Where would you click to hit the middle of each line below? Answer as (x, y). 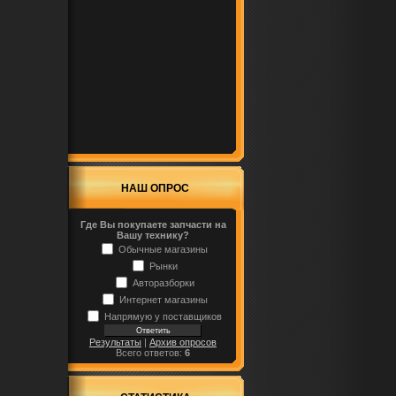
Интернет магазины (163, 299)
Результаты (115, 342)
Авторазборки (163, 282)
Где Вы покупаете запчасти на (153, 225)
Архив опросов (183, 342)
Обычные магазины (163, 249)
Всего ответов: (150, 353)
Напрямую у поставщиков (163, 316)
